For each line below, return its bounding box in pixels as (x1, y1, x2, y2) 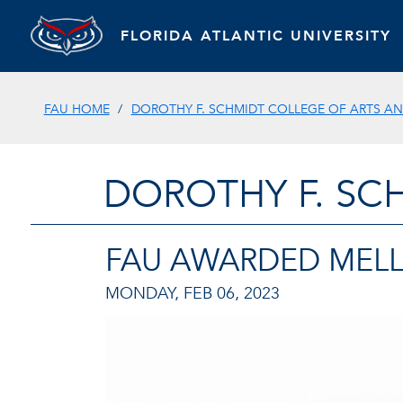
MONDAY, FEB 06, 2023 (105, 282, 280, 305)
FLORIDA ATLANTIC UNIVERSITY (120, 25, 391, 46)
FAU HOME (43, 100, 110, 118)
